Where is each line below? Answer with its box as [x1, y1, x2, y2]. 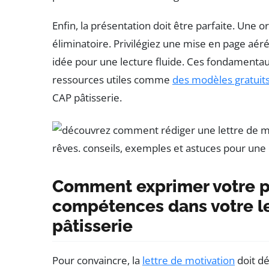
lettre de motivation [142, 253, 235, 268]
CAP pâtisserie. [52, 91, 122, 105]
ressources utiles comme [52, 73, 172, 87]
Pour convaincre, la [52, 253, 142, 268]
